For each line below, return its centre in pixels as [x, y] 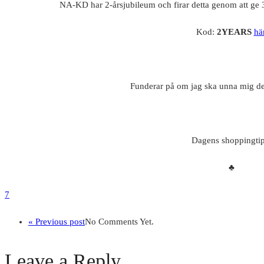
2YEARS [235, 32]
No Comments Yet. [119, 222]
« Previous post [57, 222]
